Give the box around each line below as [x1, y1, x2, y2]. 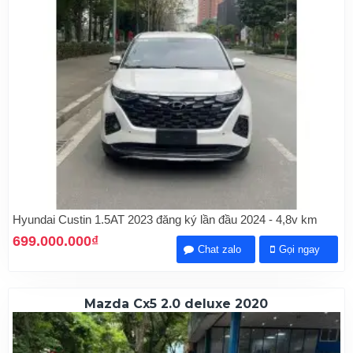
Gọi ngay [279, 243, 321, 256]
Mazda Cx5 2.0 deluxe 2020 [84, 296, 269, 312]
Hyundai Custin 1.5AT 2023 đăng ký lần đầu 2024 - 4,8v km [13, 213, 318, 227]
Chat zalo [198, 243, 242, 256]
